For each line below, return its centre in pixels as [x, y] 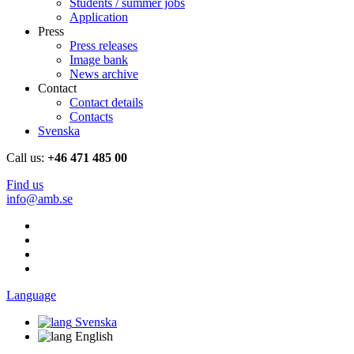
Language [31, 295]
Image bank [99, 60]
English [94, 336]
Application [99, 17]
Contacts [91, 117]
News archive [104, 74]
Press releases [104, 45]
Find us [25, 185]
